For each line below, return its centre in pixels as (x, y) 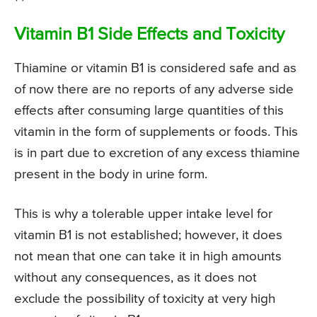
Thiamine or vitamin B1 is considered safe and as (155, 68)
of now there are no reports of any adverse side (154, 89)
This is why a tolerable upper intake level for (143, 214)
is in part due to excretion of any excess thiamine (157, 153)
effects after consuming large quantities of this (149, 110)
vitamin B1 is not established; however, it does (148, 235)
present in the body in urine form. (111, 174)
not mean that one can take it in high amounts (148, 256)
